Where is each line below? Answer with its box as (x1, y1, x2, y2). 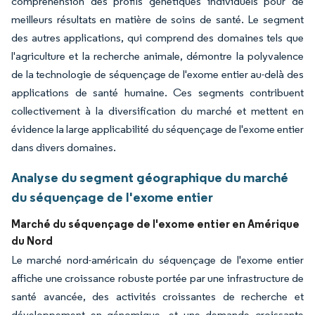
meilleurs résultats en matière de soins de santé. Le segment (11, 12, 304, 26)
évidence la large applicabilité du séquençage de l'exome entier (11, 122, 304, 136)
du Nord (11, 233, 53, 247)
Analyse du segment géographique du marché (11, 168, 288, 186)
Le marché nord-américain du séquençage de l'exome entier (11, 252, 304, 266)
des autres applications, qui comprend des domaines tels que (11, 30, 304, 44)
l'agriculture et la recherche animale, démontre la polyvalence (11, 49, 304, 63)
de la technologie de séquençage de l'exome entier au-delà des (11, 67, 304, 81)
